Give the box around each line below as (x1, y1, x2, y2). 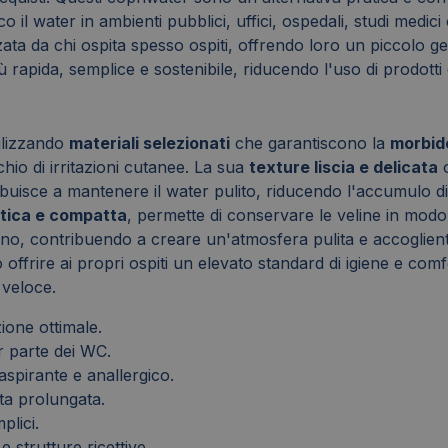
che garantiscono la (230, 133, 390, 154)
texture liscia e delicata (249, 157, 438, 178)
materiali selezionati (69, 133, 230, 154)
